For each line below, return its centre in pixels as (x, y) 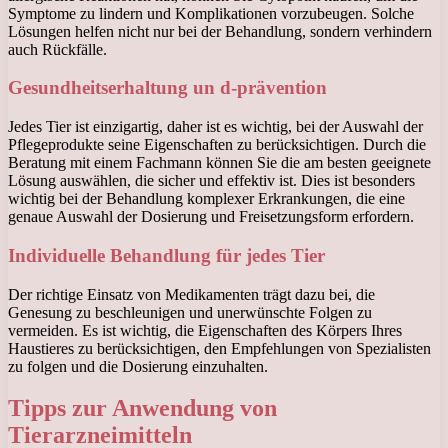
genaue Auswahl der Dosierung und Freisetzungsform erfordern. (211, 217)
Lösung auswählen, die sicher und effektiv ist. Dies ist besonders (211, 181)
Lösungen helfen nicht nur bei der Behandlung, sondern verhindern (220, 31)
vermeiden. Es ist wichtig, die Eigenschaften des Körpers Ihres (205, 330)
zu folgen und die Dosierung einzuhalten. (138, 366)
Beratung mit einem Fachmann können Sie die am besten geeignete (219, 163)
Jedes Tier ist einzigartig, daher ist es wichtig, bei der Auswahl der (215, 127)
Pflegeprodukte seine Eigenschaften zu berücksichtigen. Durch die (217, 145)
